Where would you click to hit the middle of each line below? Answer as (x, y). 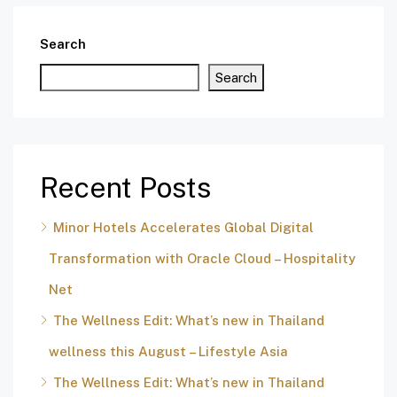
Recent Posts (125, 188)
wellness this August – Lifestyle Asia (168, 352)
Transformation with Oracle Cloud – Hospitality (202, 259)
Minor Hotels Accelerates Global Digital (183, 228)
